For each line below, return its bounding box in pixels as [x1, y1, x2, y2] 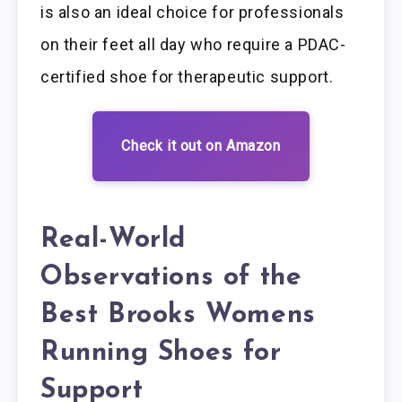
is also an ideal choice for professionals [40, 3, 345, 22]
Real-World [40, 225, 187, 254]
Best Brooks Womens [40, 301, 316, 329]
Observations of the [40, 263, 302, 292]
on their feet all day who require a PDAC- [40, 35, 346, 55]
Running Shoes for [40, 338, 282, 367]
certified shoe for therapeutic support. [40, 67, 334, 87]
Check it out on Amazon [121, 137, 281, 155]
